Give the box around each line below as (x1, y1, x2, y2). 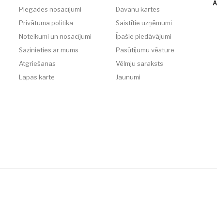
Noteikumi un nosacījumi (19, 32, 92, 40)
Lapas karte (19, 73, 55, 81)
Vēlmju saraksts (116, 60, 163, 67)
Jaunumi (116, 73, 140, 81)
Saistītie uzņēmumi (116, 19, 172, 27)
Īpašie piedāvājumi (116, 32, 171, 40)
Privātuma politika (19, 19, 73, 27)
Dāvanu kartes (116, 5, 160, 13)
